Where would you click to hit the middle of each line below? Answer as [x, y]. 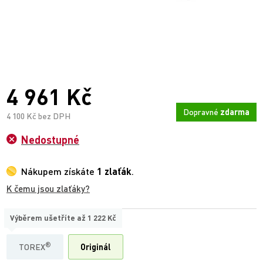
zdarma [235, 112]
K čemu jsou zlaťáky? [48, 188]
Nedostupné [50, 140]
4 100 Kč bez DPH [38, 116]
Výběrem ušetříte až [49, 218]
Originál [96, 247]
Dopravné [202, 112]
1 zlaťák [114, 171]
